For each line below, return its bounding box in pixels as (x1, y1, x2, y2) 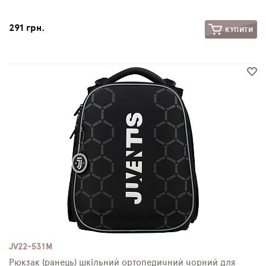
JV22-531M (9, 243, 52, 251)
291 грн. (9, 23, 45, 33)
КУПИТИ (223, 26, 254, 33)
